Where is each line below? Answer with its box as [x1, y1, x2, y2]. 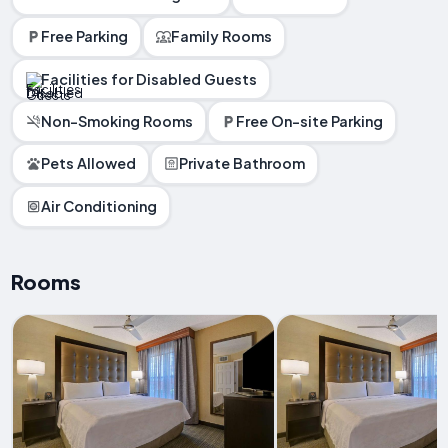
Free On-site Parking [236, 112, 384, 131]
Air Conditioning [40, 196, 157, 215]
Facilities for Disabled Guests [40, 69, 257, 88]
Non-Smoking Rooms [40, 112, 193, 131]
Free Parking [40, 27, 128, 46]
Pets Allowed [40, 154, 136, 173]
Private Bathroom [179, 154, 306, 173]
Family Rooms [171, 27, 273, 46]
